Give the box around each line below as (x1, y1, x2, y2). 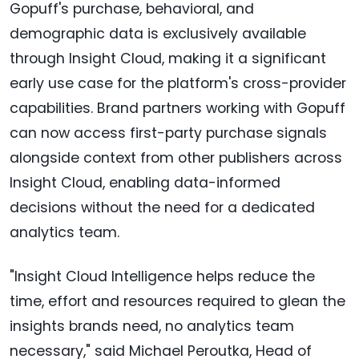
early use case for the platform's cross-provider (10, 74, 346, 94)
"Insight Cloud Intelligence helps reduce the (10, 267, 315, 287)
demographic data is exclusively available (10, 24, 306, 44)
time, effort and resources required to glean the (10, 292, 345, 312)
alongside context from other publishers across (10, 148, 342, 168)
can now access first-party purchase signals (10, 123, 327, 143)
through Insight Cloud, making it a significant (10, 49, 326, 69)
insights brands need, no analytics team (10, 317, 294, 337)
